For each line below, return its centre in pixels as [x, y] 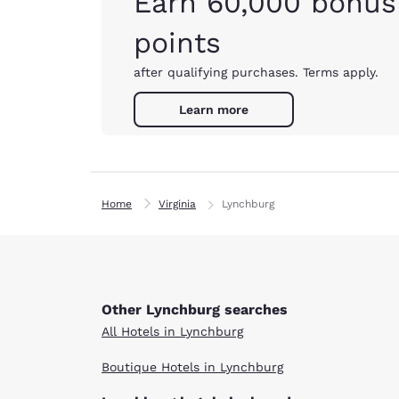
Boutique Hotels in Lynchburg [192, 366]
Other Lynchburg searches [195, 309]
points [177, 43]
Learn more [214, 110]
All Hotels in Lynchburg [172, 331]
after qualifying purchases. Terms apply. [256, 72]
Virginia [177, 204]
